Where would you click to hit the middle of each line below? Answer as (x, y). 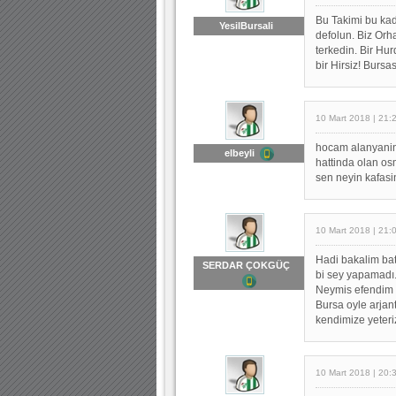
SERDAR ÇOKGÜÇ (249, 265)
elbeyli (242, 152)
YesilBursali (249, 25)
